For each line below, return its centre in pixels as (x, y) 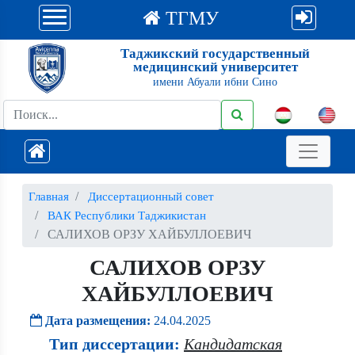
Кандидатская (233, 344)
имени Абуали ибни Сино (215, 82)
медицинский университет (215, 67)
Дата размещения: (98, 321)
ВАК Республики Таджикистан (127, 216)
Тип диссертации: (115, 344)
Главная (49, 197)
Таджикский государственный (215, 54)
